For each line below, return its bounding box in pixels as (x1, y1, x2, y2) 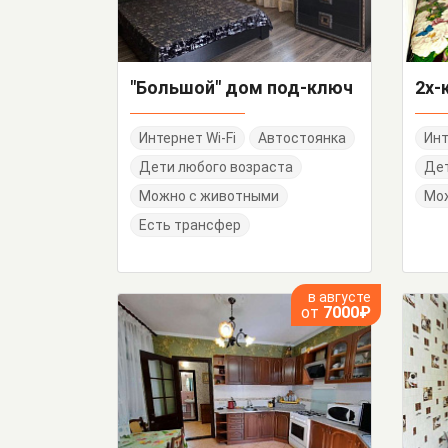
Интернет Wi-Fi (139, 130, 236, 147)
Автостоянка (258, 130, 346, 147)
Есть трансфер (139, 217, 241, 234)
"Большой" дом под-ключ (130, 77, 353, 99)
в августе (308, 289, 371, 306)
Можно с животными (139, 188, 279, 205)
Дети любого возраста (139, 159, 293, 176)
